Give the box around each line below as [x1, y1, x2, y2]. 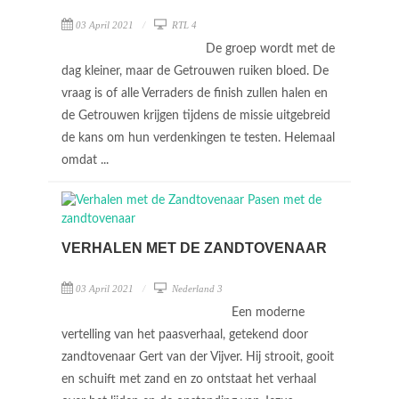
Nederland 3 [169, 283, 223, 294]
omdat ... [61, 153, 112, 167]
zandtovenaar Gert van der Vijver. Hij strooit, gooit [61, 351, 334, 363]
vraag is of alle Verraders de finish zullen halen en [61, 86, 328, 100]
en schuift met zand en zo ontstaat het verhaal [61, 373, 316, 386]
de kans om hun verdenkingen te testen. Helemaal [61, 131, 335, 144]
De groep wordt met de [206, 42, 335, 55]
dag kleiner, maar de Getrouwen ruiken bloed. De [61, 64, 329, 77]
